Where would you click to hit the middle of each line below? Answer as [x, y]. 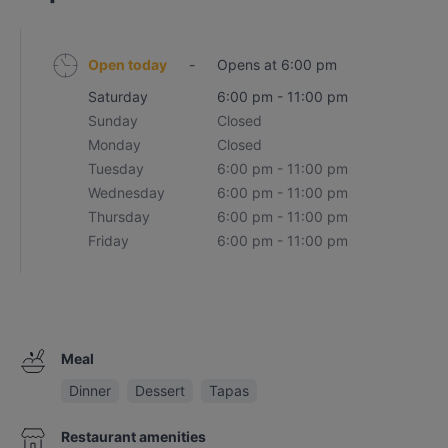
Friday [109, 240]
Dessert [159, 390]
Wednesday [127, 192]
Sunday [113, 120]
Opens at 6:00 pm [277, 64]
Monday [115, 144]
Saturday [118, 96]
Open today [128, 64]
